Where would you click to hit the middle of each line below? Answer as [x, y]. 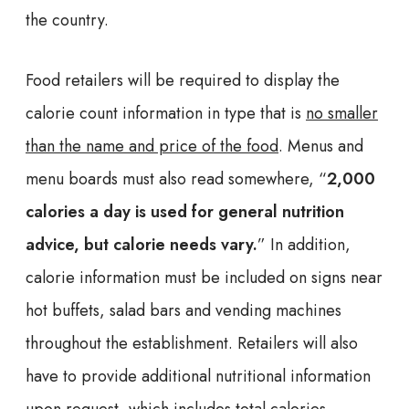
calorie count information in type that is [166, 113]
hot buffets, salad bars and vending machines [184, 310]
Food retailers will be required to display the [183, 80]
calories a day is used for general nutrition [185, 211]
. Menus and [321, 146]
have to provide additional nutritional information [198, 376]
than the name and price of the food [152, 146]
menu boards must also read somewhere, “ [176, 178]
